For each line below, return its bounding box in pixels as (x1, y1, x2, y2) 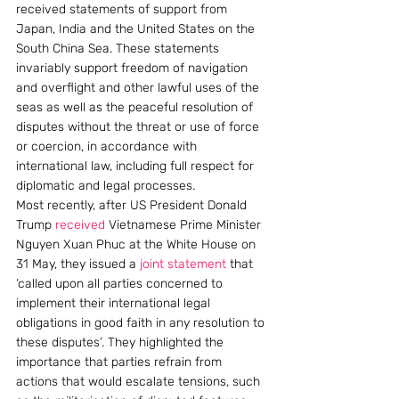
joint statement (140, 256, 226, 272)
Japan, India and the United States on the (16, 21, 258, 37)
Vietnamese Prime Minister (105, 217, 265, 232)
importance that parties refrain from (16, 354, 225, 370)
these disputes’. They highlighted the (16, 335, 227, 350)
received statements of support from (16, 2, 231, 17)
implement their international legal (16, 296, 214, 311)
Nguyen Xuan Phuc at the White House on (16, 237, 259, 252)
